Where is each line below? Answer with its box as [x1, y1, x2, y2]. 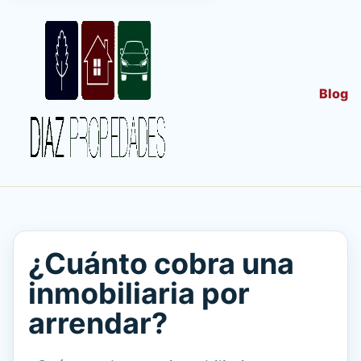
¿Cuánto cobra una [28, 246, 294, 281]
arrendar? [28, 305, 168, 341]
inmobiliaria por [28, 276, 250, 311]
